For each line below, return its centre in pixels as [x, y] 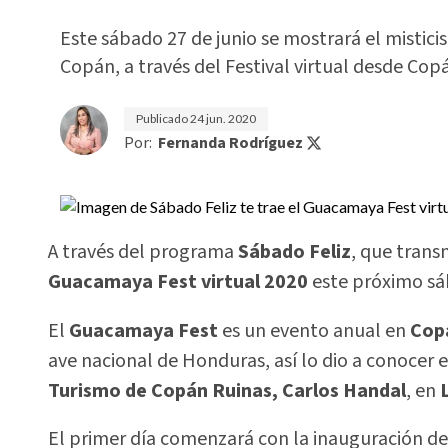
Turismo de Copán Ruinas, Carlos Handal [227, 390]
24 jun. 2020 [223, 118]
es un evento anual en [314, 330]
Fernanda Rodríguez [230, 143]
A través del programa [141, 252]
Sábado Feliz [292, 252]
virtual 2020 [256, 282]
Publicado [163, 118]
